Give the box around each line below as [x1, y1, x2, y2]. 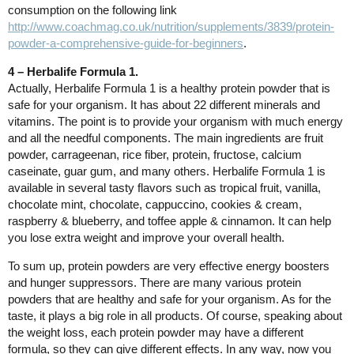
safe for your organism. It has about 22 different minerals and [8, 97, 320, 111]
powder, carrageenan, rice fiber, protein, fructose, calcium [8, 147, 302, 161]
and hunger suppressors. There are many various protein [8, 275, 301, 289]
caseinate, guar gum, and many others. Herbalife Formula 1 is [8, 164, 326, 178]
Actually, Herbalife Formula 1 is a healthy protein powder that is [8, 81, 330, 95]
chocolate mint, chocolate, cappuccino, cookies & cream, [8, 197, 302, 211]
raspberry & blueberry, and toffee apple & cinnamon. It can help [8, 213, 331, 228]
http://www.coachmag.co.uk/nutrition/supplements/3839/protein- [8, 19, 334, 33]
